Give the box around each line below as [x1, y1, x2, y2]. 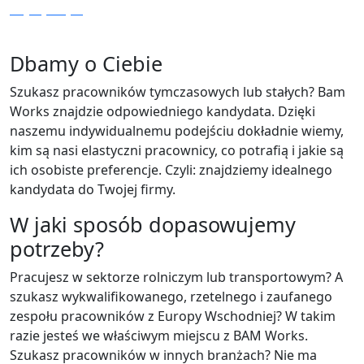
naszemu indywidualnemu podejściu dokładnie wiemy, [10, 121, 344, 140]
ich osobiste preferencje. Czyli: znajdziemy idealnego [10, 160, 332, 179]
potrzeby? [10, 234, 104, 262]
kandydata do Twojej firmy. [10, 180, 175, 198]
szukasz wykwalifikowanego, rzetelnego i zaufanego [10, 287, 332, 305]
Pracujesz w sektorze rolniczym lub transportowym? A [10, 267, 343, 286]
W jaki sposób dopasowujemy [10, 210, 296, 238]
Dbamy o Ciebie [10, 49, 162, 77]
